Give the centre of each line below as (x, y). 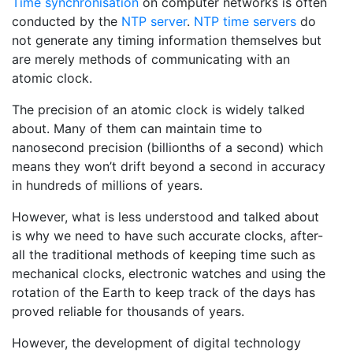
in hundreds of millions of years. (107, 185)
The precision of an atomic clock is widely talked (158, 109)
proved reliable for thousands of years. (128, 311)
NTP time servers (245, 21)
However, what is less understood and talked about (165, 216)
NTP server (154, 21)
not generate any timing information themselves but (167, 40)
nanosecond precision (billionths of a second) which (167, 147)
